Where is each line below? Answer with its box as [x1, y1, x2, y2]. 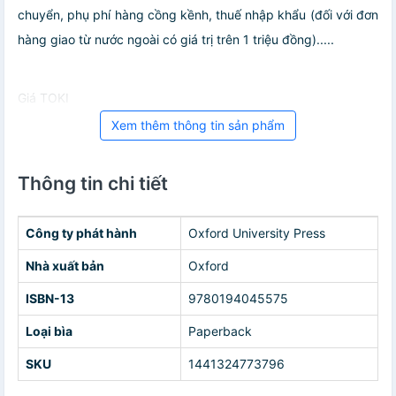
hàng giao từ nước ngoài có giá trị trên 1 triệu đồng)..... [18, 31, 334, 47]
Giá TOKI [18, 89, 69, 105]
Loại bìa [26, 323, 72, 339]
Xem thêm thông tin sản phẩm [111, 117, 285, 133]
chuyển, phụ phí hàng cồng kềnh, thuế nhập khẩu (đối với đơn [18, 6, 378, 22]
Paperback [188, 323, 252, 339]
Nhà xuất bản [26, 257, 104, 273]
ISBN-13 [26, 290, 74, 306]
